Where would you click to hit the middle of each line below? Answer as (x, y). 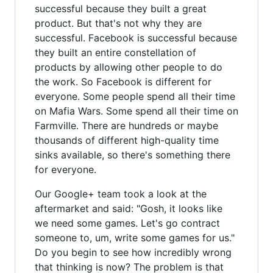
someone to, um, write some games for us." (135, 237)
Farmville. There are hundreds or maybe (126, 125)
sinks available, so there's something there (133, 154)
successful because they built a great (121, 8)
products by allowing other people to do (129, 67)
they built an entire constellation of (115, 52)
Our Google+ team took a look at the (121, 193)
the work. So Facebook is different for (123, 81)
